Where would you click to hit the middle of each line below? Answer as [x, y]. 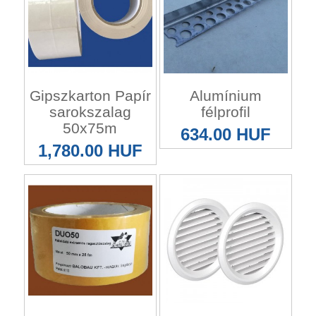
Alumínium [226, 96]
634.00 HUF [226, 135]
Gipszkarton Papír [90, 96]
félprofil [226, 112]
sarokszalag [90, 112]
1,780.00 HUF [90, 151]
